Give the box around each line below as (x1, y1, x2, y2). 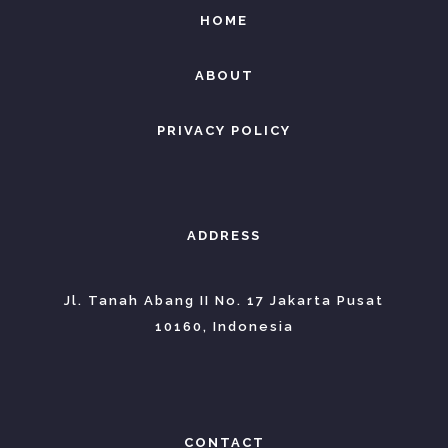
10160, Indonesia (154, 318, 294, 334)
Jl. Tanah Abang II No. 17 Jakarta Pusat (64, 292, 384, 308)
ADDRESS (187, 227, 261, 243)
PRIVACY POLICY (157, 122, 291, 138)
